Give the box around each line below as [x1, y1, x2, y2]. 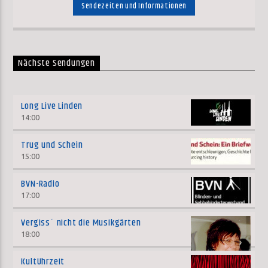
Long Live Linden [21, 99, 83, 114]
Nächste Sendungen [18, 56, 96, 71]
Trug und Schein [21, 138, 83, 153]
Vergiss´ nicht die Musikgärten [21, 215, 141, 231]
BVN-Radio [21, 176, 60, 192]
